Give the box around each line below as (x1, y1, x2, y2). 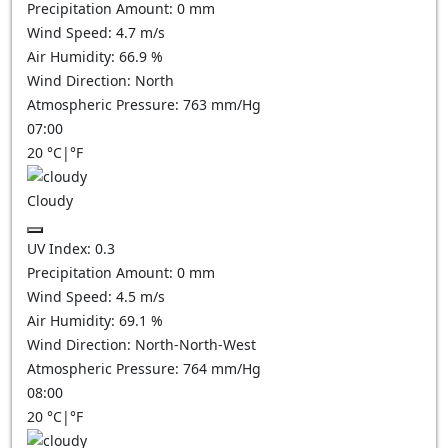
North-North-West (135, 335, 256, 354)
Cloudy (27, 191, 73, 210)
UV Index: (27, 239, 95, 258)
